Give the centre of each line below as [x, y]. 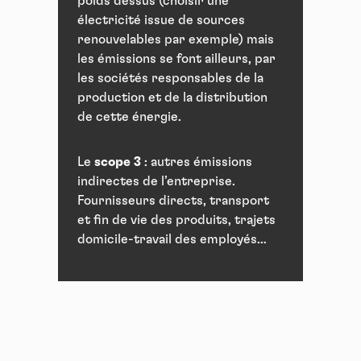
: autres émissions [197, 162]
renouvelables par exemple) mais [176, 40]
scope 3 [118, 162]
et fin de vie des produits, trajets [176, 220]
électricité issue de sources [161, 21]
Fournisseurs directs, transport [173, 201]
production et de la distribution [172, 98]
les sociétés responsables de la [170, 79]
